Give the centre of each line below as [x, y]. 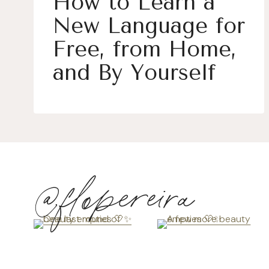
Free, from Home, [145, 49]
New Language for [149, 26]
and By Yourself [134, 73]
